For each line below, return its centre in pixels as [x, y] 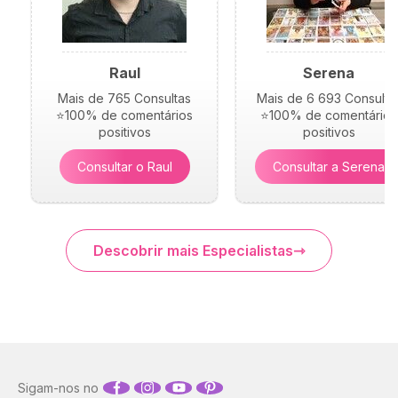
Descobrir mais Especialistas [193, 251]
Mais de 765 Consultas [124, 99]
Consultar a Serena [329, 167]
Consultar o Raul [124, 167]
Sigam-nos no [58, 388]
